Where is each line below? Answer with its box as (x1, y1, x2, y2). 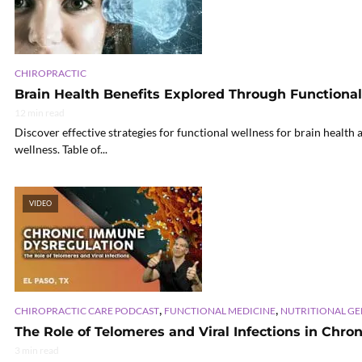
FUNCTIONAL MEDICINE (164, 305, 276, 318)
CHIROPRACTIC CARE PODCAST (15, 305, 159, 318)
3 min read (15, 344, 59, 357)
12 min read (15, 107, 65, 120)
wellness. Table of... (15, 142, 107, 157)
